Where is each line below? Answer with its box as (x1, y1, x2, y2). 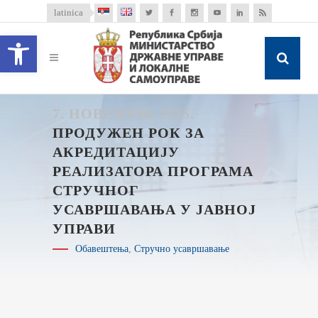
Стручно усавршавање (134, 243, 229, 254)
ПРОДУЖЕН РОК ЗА (53, 125, 204, 141)
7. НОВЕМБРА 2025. (53, 106, 194, 121)
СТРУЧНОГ (53, 182, 139, 198)
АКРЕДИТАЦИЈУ (53, 144, 180, 160)
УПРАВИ (53, 221, 116, 236)
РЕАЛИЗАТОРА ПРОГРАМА (53, 163, 253, 179)
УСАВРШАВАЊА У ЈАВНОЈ (53, 202, 256, 217)
